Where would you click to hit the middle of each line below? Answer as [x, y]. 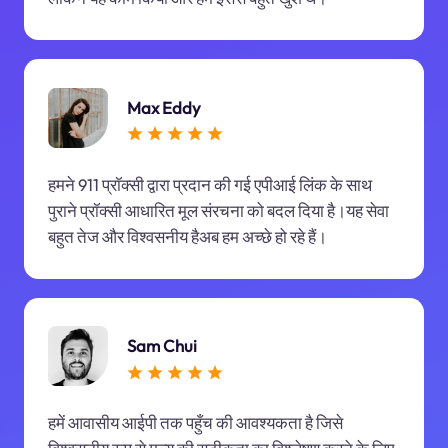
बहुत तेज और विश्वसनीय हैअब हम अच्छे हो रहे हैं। [187, 236]
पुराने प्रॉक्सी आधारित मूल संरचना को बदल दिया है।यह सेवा [218, 210]
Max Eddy [163, 107]
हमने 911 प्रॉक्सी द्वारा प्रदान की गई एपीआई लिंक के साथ [209, 184]
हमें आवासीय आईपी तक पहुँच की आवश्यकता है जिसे [195, 423]
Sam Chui [161, 345]
